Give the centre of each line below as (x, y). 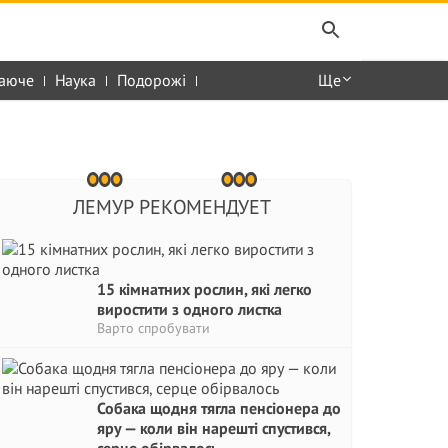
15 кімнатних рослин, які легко (204, 289)
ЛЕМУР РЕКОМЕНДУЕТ (171, 207)
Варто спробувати (153, 328)
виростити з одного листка (189, 309)
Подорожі (151, 80)
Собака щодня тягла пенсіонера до (219, 408)
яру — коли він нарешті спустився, (213, 428)
